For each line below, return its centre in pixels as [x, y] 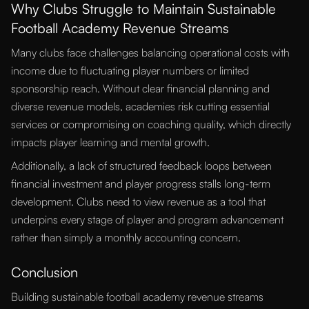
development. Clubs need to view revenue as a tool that [138, 202]
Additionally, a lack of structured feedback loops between [141, 166]
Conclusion [44, 272]
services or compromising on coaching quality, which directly [151, 124]
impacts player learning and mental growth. [110, 142]
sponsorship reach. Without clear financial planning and [140, 89]
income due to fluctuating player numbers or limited [130, 71]
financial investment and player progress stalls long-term [141, 184]
